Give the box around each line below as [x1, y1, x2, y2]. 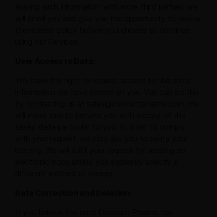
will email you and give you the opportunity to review [15, 14, 201, 24]
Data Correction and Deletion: [15, 188, 132, 198]
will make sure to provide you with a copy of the [15, 110, 186, 121]
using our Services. [15, 37, 79, 47]
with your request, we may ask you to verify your [15, 134, 187, 144]
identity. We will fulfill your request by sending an [15, 145, 185, 155]
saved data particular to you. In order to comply [15, 122, 185, 132]
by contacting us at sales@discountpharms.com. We [15, 99, 200, 109]
